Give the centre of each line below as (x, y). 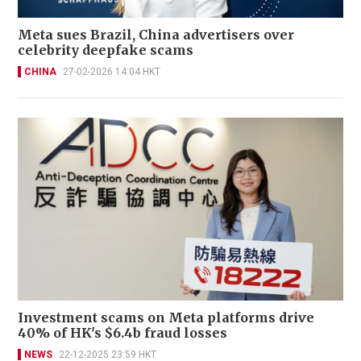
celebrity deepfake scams (106, 50)
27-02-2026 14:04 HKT (112, 71)
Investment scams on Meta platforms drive (166, 317)
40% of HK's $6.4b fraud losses (122, 332)
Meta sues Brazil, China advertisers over (156, 34)
